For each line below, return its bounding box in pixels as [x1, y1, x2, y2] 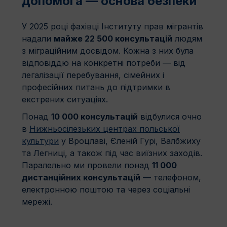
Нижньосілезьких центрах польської [29, 123, 180, 134]
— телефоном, [140, 172, 201, 182]
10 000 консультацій [51, 111, 138, 122]
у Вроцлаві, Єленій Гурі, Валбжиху [59, 135, 201, 146]
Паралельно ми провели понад [22, 160, 152, 170]
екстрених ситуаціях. [22, 94, 108, 104]
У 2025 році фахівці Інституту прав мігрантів [22, 21, 203, 31]
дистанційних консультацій [22, 172, 140, 182]
